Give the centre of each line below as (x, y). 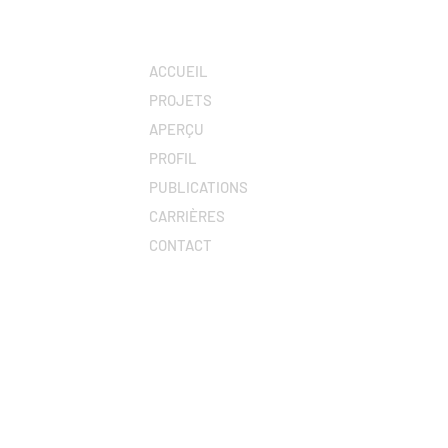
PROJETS (180, 100)
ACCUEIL (178, 71)
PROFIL (173, 158)
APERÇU (176, 129)
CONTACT (180, 245)
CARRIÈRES (187, 216)
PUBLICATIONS (198, 187)
